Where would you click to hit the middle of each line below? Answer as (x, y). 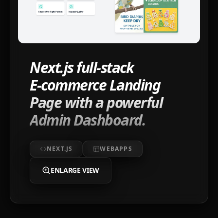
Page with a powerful (96, 103)
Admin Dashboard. (88, 120)
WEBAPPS (116, 149)
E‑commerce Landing (95, 85)
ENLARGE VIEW (75, 170)
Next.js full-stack (82, 68)
